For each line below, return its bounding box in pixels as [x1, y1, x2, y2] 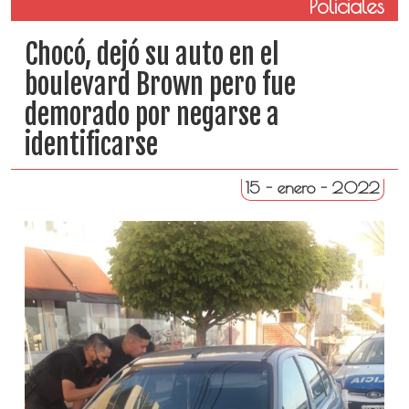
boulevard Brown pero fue [24, 68, 296, 101]
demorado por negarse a [24, 98, 279, 131]
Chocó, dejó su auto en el [24, 37, 279, 71]
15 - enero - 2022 [246, 178, 381, 197]
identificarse [24, 128, 158, 162]
